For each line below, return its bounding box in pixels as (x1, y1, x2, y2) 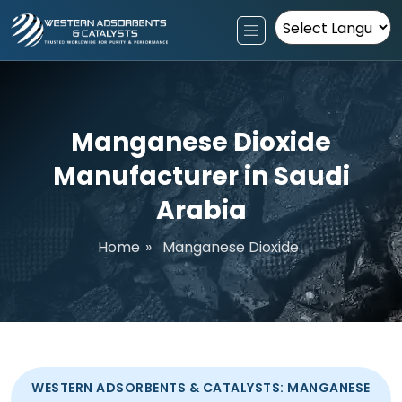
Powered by (275, 45, 359, 66)
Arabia (155, 193, 247, 228)
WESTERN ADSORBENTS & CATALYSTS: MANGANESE (31, 379, 371, 397)
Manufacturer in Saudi (52, 159, 350, 194)
